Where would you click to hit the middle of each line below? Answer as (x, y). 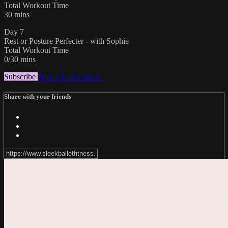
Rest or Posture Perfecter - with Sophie (66, 41)
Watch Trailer (60, 77)
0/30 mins (20, 60)
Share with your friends (38, 97)
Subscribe (21, 77)
